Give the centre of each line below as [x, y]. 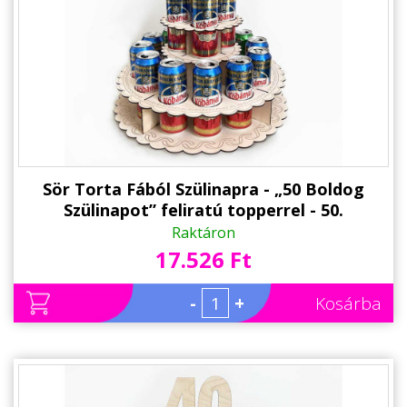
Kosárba [348, 304]
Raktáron [203, 233]
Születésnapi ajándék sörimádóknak [203, 231]
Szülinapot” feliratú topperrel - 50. [203, 210]
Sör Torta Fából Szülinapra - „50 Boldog [203, 189]
